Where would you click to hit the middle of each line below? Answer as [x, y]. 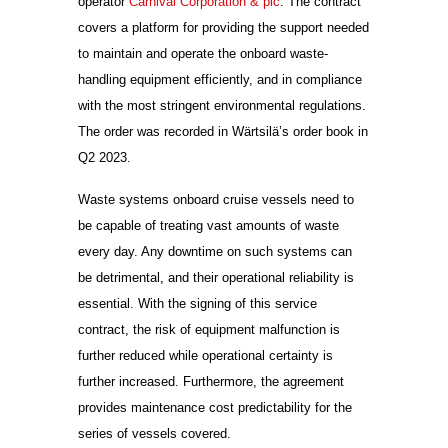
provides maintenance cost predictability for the [215, 408]
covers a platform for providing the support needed [224, 28]
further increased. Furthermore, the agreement [211, 382]
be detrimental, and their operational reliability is [216, 278]
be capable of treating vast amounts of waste [209, 226]
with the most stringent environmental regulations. [222, 106]
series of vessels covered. [157, 434]
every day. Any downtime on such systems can [215, 252]
